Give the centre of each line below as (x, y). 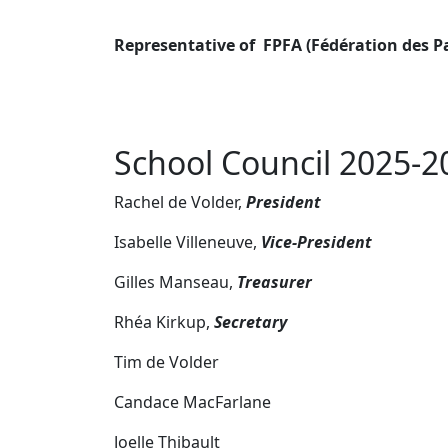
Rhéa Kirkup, (164, 321)
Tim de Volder (166, 361)
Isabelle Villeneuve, (187, 241)
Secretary (250, 321)
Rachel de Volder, (180, 201)
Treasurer (272, 281)
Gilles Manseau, (173, 281)
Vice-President (316, 241)
